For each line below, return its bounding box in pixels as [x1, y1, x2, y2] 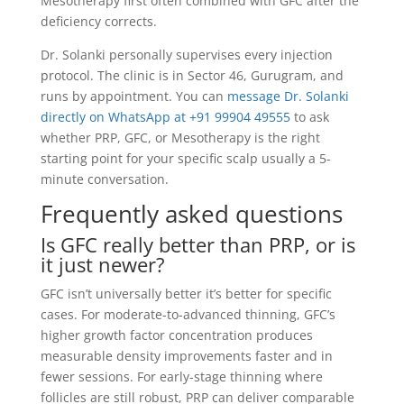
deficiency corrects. [40, 12, 157, 30]
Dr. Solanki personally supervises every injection [40, 45, 333, 63]
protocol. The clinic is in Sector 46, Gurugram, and [40, 66, 344, 84]
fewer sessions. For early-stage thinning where [40, 367, 323, 385]
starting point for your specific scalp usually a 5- [40, 149, 331, 167]
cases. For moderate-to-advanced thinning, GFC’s [40, 305, 335, 323]
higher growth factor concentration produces [40, 326, 313, 344]
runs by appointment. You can [40, 87, 227, 105]
